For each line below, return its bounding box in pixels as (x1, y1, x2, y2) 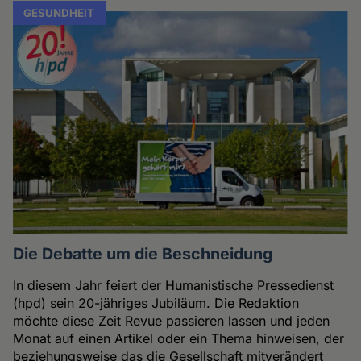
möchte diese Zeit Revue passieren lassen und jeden (13, 313, 330, 330)
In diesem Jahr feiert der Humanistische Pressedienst (13, 277, 334, 294)
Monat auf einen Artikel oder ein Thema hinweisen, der (13, 330, 345, 347)
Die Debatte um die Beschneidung (13, 244, 273, 264)
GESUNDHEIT (23, 6, 95, 19)
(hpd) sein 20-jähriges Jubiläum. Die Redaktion (13, 295, 300, 312)
